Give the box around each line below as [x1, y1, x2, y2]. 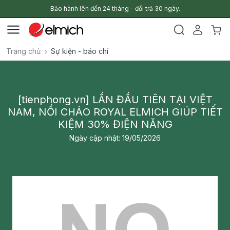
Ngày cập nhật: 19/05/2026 [69, 133, 161, 142]
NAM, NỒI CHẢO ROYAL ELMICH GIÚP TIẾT [7, 106, 223, 118]
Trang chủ [6, 47, 41, 55]
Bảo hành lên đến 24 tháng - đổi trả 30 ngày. [50, 5, 180, 12]
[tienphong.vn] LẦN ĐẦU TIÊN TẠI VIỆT [17, 93, 213, 106]
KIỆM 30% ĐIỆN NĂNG [57, 118, 172, 130]
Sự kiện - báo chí [51, 47, 108, 55]
